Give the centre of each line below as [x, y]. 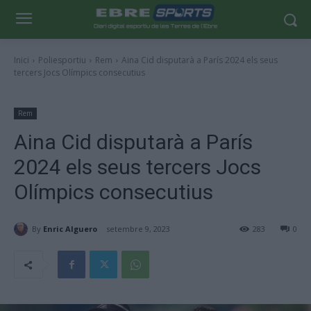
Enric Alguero [70, 228]
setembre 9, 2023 [138, 229]
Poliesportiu [62, 60]
